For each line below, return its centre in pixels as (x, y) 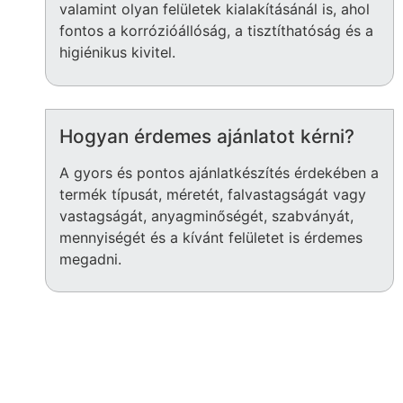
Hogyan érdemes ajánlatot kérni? (207, 136)
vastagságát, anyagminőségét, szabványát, (206, 215)
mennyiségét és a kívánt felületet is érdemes (211, 237)
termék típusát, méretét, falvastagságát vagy (213, 194)
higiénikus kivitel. (117, 53)
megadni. (90, 259)
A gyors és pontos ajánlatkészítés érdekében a (219, 172)
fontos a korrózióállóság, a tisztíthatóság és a (216, 31)
